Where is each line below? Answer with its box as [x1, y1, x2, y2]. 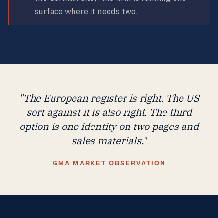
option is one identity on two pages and [19, 119, 199, 133]
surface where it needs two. [35, 5, 138, 17]
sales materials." [72, 133, 146, 147]
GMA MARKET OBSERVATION [53, 159, 165, 167]
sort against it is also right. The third [26, 105, 192, 119]
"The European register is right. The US [19, 91, 199, 105]
